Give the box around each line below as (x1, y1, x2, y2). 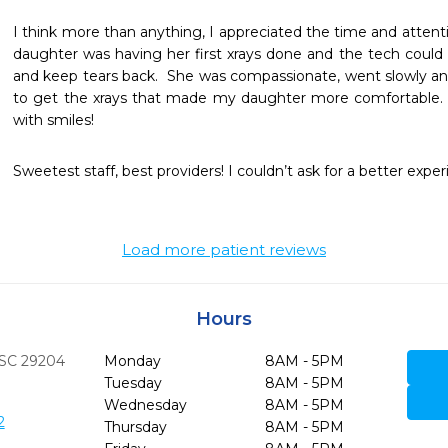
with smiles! (13, 111, 94, 129)
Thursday (103, 418, 167, 436)
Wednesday (103, 396, 187, 414)
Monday (103, 352, 161, 370)
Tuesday (103, 374, 162, 392)
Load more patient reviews (122, 240, 326, 259)
